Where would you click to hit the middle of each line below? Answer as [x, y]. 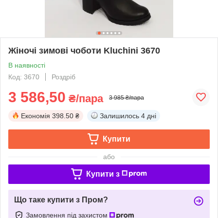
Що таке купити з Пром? [61, 200]
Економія [36, 116]
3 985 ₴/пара [127, 98]
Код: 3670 [24, 77]
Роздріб [64, 77]
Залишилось [119, 116]
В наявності [27, 65]
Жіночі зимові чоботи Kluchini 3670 [84, 50]
